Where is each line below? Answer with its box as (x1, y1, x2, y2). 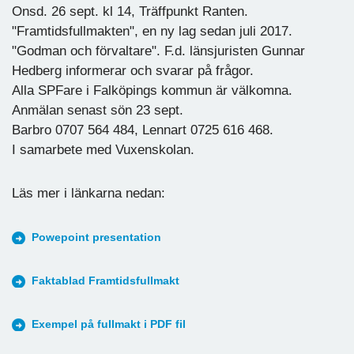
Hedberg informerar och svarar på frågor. (12, 62, 254, 78)
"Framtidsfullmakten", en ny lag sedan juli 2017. (12, 23, 292, 39)
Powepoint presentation (32, 231, 161, 243)
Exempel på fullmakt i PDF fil (32, 318, 186, 330)
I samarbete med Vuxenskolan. (12, 141, 194, 157)
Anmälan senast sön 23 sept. (12, 102, 183, 118)
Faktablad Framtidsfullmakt (32, 274, 179, 287)
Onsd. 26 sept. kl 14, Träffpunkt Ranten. (12, 3, 248, 19)
